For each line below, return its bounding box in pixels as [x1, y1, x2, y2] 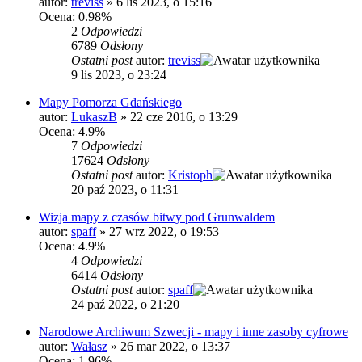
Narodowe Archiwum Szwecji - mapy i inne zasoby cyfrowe [39, 325, 348, 339]
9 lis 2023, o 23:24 [71, 68, 166, 82]
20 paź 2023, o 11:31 [71, 183, 179, 197]
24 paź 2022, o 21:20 [71, 297, 179, 312]
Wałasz [71, 339, 107, 354]
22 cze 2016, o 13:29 [130, 110, 238, 124]
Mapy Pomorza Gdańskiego [39, 95, 182, 110]
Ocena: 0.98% [39, 10, 112, 24]
